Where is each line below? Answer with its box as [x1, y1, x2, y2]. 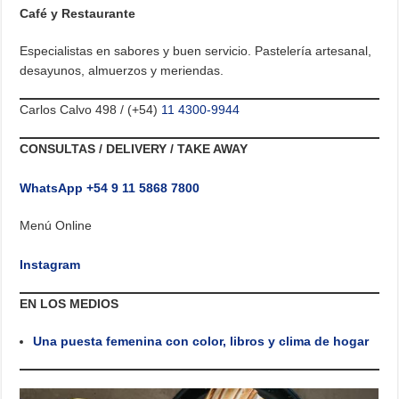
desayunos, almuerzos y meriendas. [20, 63, 224, 78]
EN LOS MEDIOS [20, 297, 119, 312]
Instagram [20, 257, 81, 273]
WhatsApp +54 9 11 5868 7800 [20, 181, 200, 196]
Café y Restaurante [20, 6, 136, 21]
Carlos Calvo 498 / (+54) [20, 102, 162, 118]
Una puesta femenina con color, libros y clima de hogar [33, 334, 370, 349]
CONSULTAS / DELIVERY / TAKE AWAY [20, 142, 248, 157]
